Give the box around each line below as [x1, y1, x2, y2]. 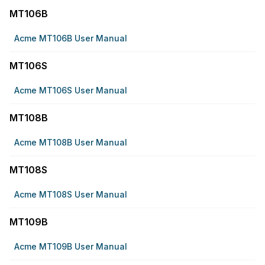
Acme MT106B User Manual [14, 33, 127, 43]
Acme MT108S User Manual [14, 189, 127, 199]
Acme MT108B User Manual [14, 137, 127, 147]
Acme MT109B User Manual [14, 241, 127, 251]
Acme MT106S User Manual [14, 85, 127, 95]
